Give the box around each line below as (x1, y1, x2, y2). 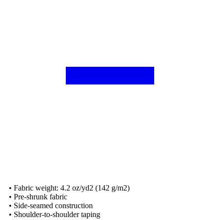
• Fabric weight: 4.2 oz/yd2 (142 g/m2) (9, 183, 130, 192)
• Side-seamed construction (9, 201, 93, 210)
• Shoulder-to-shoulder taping (9, 210, 100, 219)
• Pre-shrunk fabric (9, 192, 67, 201)
